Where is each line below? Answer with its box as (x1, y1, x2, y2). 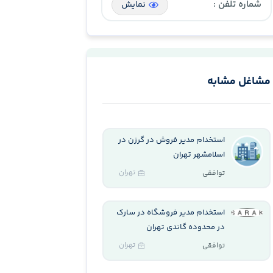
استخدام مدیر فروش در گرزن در (118, 134, 225, 146)
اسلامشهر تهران (173, 149, 225, 161)
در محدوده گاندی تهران (146, 221, 225, 233)
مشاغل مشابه (207, 73, 271, 90)
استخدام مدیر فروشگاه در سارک (116, 207, 225, 219)
